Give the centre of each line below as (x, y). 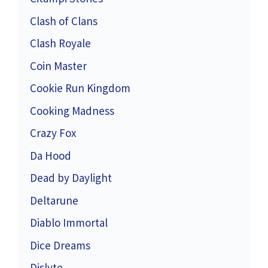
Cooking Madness (72, 110)
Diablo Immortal (69, 223)
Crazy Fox (53, 133)
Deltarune (54, 200)
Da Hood (51, 155)
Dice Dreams (60, 245)
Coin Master (58, 66)
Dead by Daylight (71, 178)
